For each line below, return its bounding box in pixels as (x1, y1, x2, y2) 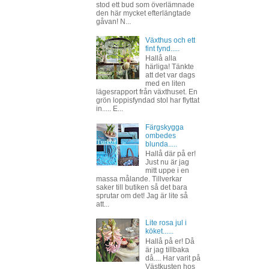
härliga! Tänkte (145, 62, 194, 71)
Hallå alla (145, 54, 177, 63)
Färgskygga (145, 123, 184, 132)
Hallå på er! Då (145, 237, 195, 246)
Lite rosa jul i (145, 219, 187, 228)
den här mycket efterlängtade (96, 9, 191, 18)
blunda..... (145, 140, 177, 149)
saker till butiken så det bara (96, 183, 187, 192)
